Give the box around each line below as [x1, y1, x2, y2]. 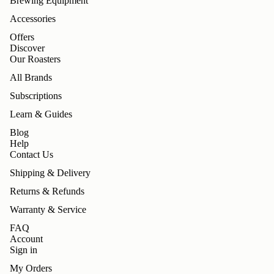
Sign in [10, 245, 37, 255]
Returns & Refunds [10, 186, 84, 196]
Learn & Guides [10, 109, 72, 119]
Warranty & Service [10, 204, 86, 215]
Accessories [10, 13, 56, 24]
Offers [10, 32, 34, 42]
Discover [10, 43, 45, 53]
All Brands [10, 72, 52, 83]
